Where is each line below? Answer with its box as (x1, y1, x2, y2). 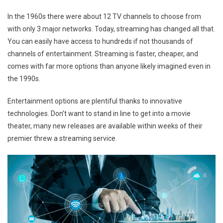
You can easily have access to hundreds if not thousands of (7, 37, 193, 45)
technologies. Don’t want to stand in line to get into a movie (7, 109, 191, 117)
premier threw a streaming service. (7, 134, 117, 142)
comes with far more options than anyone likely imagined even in (7, 62, 211, 70)
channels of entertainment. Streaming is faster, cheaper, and (7, 49, 198, 58)
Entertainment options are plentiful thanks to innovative (7, 97, 182, 105)
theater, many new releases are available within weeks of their (7, 121, 203, 130)
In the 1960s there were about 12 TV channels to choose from (7, 12, 201, 20)
